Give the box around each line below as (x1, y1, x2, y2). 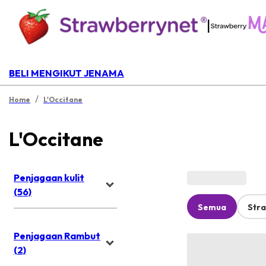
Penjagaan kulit (14, 172, 84, 184)
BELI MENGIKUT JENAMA (9, 67, 124, 79)
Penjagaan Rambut (14, 230, 100, 242)
